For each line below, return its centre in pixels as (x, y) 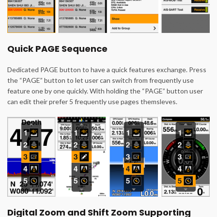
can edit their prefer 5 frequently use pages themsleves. (92, 101)
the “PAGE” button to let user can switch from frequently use (101, 80)
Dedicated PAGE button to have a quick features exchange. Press (107, 69)
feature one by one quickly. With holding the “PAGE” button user (105, 91)
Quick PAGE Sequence (57, 48)
